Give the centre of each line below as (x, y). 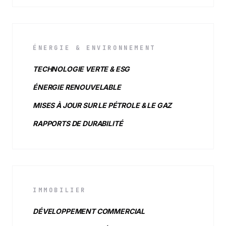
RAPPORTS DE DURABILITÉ (78, 123)
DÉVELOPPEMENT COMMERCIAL (89, 211)
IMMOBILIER (60, 190)
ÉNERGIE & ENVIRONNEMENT (94, 48)
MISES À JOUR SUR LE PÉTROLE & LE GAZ (102, 105)
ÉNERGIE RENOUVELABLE (77, 87)
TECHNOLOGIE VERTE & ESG (81, 69)
